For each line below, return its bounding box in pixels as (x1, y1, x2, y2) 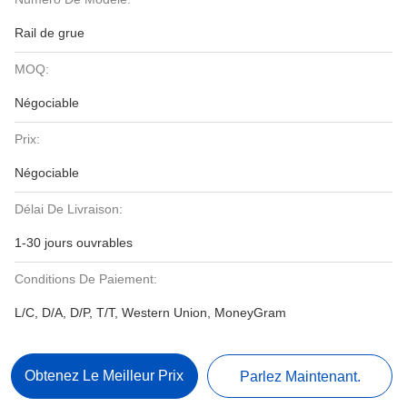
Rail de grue (15, 25, 84, 40)
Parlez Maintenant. (239, 369, 361, 384)
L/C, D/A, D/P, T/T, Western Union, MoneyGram (15, 305, 286, 320)
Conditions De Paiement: (15, 272, 157, 286)
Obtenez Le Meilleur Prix (25, 368, 184, 383)
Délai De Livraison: (15, 202, 123, 216)
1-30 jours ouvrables (15, 235, 133, 250)
